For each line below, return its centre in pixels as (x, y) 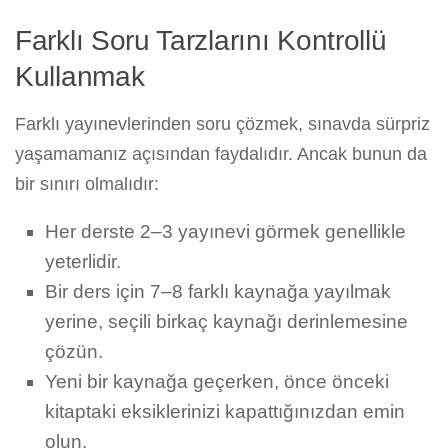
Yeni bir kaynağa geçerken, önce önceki (217, 382)
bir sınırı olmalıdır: (87, 184)
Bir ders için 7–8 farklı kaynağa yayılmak (218, 292)
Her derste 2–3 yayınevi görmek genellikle (225, 232)
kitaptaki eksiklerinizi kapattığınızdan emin (225, 412)
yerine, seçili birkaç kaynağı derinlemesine (226, 322)
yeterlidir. (83, 262)
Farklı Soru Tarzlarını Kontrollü (201, 41)
